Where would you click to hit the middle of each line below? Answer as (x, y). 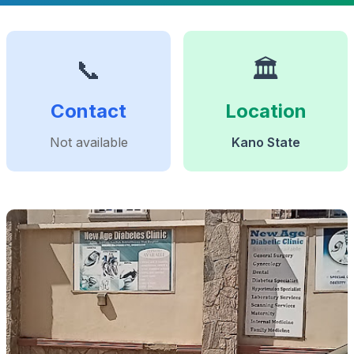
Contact (88, 111)
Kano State (265, 142)
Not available (88, 142)
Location (265, 111)
